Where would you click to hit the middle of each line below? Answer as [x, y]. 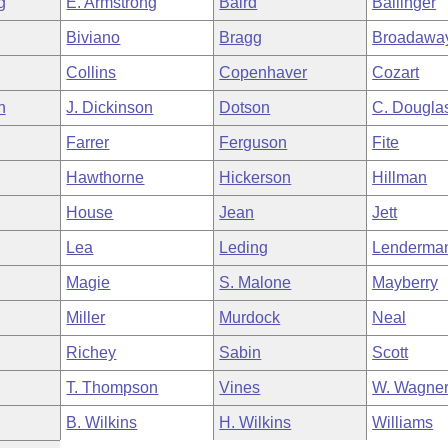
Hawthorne [105, 177]
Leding [244, 247]
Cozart [396, 72]
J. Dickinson [110, 107]
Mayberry [405, 282]
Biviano [93, 37]
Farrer [88, 142]
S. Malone [255, 282]
